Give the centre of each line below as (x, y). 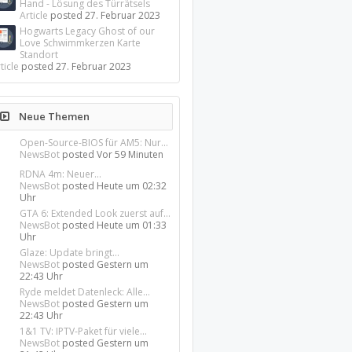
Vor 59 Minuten (130, 154)
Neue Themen (53, 116)
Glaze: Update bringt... (70, 253)
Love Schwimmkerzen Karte (81, 43)
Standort (39, 55)
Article (34, 15)
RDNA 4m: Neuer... (61, 174)
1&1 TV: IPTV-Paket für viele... (84, 331)
